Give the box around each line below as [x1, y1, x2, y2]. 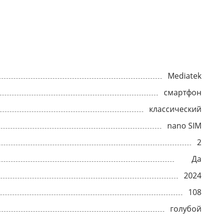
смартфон [164, 87, 201, 98]
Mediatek [168, 70, 201, 81]
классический [149, 104, 201, 114]
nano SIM [167, 120, 201, 131]
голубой [170, 203, 201, 214]
